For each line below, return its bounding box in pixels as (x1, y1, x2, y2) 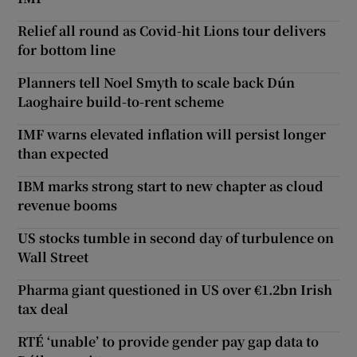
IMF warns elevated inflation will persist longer (18, 124, 327, 143)
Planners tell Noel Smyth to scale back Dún (18, 73, 296, 92)
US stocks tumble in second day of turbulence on (18, 228, 335, 247)
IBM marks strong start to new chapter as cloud (18, 176, 324, 195)
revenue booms (18, 195, 118, 214)
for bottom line (18, 40, 116, 59)
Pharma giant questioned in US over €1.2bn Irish (18, 280, 333, 299)
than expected (18, 143, 110, 163)
